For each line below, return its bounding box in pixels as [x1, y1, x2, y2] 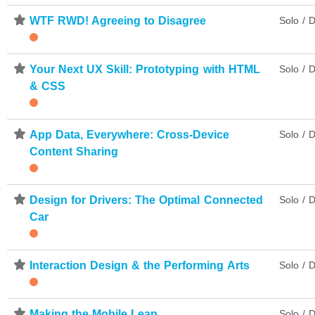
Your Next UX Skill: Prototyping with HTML [30, 63, 260, 75]
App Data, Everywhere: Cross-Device [30, 128, 230, 141]
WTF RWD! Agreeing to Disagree [30, 14, 207, 27]
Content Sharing [30, 145, 119, 157]
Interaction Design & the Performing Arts [30, 259, 250, 271]
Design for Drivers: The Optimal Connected [30, 193, 263, 206]
